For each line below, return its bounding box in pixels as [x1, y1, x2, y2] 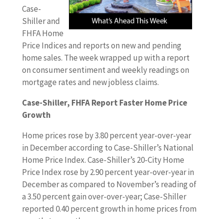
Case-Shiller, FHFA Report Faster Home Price [22, 97, 187, 108]
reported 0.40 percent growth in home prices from [22, 203, 197, 214]
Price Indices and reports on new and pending [22, 40, 181, 51]
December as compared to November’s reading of [22, 179, 197, 190]
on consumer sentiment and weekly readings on [22, 65, 189, 75]
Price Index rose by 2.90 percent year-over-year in [22, 167, 194, 177]
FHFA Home [22, 28, 64, 39]
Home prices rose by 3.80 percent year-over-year [22, 130, 191, 141]
